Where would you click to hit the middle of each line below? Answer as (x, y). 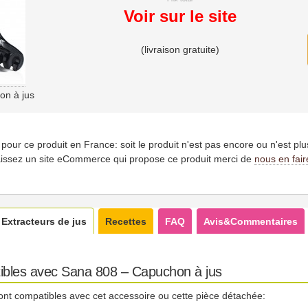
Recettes (126, 221)
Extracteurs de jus (44, 221)
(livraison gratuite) (180, 49)
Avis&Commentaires (251, 221)
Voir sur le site (180, 16)
